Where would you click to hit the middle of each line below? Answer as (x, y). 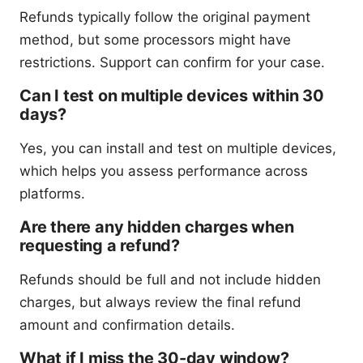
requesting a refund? (100, 246)
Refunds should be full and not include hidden (170, 280)
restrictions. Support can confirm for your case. (172, 63)
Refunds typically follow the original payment (165, 17)
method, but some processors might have (155, 40)
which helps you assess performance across (164, 171)
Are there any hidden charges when (157, 227)
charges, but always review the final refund (160, 303)
